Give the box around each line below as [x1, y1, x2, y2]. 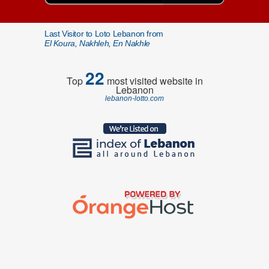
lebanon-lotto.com [105, 94, 164, 103]
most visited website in [104, 74, 203, 88]
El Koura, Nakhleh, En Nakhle [44, 38, 150, 48]
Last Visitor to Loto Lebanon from [44, 29, 163, 38]
